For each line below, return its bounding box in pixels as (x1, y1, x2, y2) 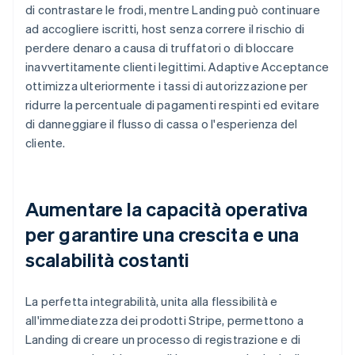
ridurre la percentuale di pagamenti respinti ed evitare (25, 96, 320, 113)
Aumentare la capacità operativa (25, 196, 308, 221)
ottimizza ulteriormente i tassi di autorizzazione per (25, 77, 308, 94)
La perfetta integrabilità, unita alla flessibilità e (25, 292, 278, 309)
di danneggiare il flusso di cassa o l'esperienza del (25, 115, 298, 132)
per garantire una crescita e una (25, 221, 300, 246)
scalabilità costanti (25, 246, 190, 272)
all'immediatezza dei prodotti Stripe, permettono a (25, 311, 304, 328)
